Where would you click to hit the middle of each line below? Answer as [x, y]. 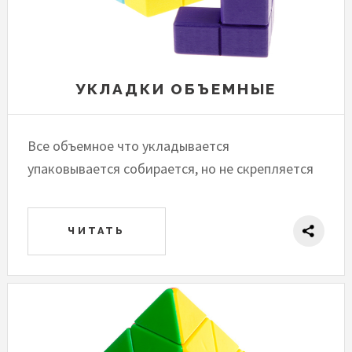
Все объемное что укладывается [129, 146]
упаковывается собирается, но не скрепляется [171, 169]
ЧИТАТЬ [97, 231]
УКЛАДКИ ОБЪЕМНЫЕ [176, 89]
